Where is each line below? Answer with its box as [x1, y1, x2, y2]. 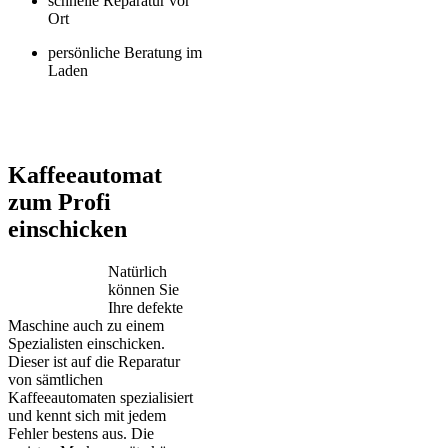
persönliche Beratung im [48, 44, 202, 62]
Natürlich [108, 263, 167, 281]
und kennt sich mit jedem [8, 407, 166, 425]
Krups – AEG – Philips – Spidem [113, 123, 335, 141]
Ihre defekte [108, 299, 183, 317]
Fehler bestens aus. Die [8, 425, 154, 443]
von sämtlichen [8, 371, 103, 389]
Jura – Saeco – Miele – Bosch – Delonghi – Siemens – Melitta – [13, 105, 435, 123]
